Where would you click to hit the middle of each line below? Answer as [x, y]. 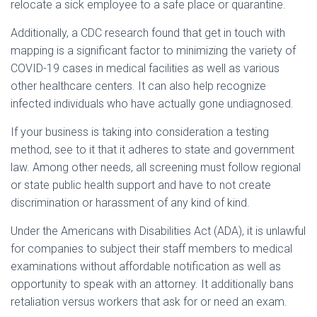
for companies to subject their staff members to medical [151, 249]
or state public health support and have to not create [141, 185]
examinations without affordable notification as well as [146, 266]
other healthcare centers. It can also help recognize [138, 86]
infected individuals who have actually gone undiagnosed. [152, 104]
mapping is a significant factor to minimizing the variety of [153, 51]
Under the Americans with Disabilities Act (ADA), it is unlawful [158, 231]
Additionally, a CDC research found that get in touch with [148, 33]
